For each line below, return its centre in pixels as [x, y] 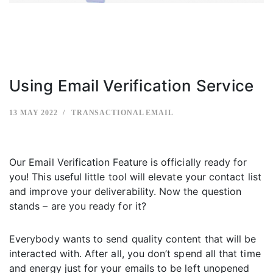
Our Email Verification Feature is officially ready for [128, 162]
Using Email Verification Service [132, 86]
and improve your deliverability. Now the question [126, 192]
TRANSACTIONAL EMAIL [122, 113]
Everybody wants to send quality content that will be [133, 239]
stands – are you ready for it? [78, 206]
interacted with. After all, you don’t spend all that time [135, 254]
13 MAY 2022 [34, 113]
